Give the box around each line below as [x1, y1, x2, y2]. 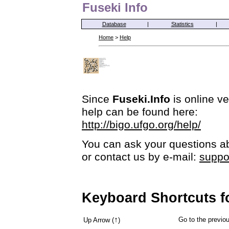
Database [102, 21, 126, 27]
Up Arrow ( [83, 216, 114, 224]
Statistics [171, 21, 194, 27]
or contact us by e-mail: [82, 151, 199, 163]
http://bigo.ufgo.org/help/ [82, 119, 201, 131]
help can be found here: [82, 106, 198, 118]
